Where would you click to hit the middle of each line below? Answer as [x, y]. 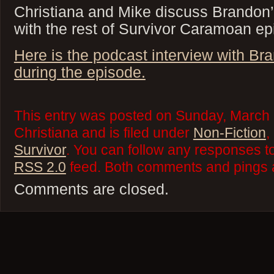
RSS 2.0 [40, 167]
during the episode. [80, 72]
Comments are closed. [91, 189]
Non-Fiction [229, 133]
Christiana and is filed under [103, 133]
